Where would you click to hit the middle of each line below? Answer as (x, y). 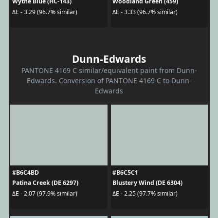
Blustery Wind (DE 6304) (147, 183)
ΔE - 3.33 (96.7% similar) (145, 12)
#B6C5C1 (125, 173)
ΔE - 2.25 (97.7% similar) (145, 193)
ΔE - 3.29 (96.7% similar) (45, 12)
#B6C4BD (25, 173)
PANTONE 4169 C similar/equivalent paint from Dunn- (109, 70)
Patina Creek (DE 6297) (45, 183)
